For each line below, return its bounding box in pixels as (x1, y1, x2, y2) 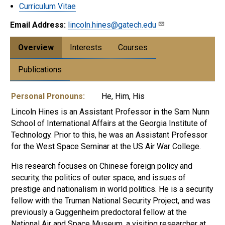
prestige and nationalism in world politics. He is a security (11, 184, 213, 194)
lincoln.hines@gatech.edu (68, 20, 156, 30)
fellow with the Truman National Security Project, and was (11, 196, 210, 206)
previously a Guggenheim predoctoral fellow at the (11, 207, 187, 217)
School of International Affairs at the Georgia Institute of (11, 119, 207, 129)
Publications (18, 65, 62, 75)
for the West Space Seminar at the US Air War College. (11, 142, 203, 152)
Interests (70, 43, 102, 53)
